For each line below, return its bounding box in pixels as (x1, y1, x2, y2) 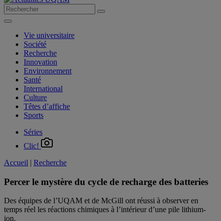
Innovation (24, 58, 57, 66)
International (24, 84, 63, 93)
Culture (24, 93, 47, 102)
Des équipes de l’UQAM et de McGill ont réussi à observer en (4, 196, 198, 205)
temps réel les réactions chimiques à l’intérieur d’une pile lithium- (4, 205, 206, 214)
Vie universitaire (24, 31, 74, 39)
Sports (24, 111, 43, 119)
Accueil (4, 158, 28, 167)
